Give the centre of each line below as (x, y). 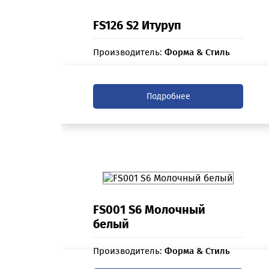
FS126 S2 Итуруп (138, 26)
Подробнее (168, 97)
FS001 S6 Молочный (150, 210)
